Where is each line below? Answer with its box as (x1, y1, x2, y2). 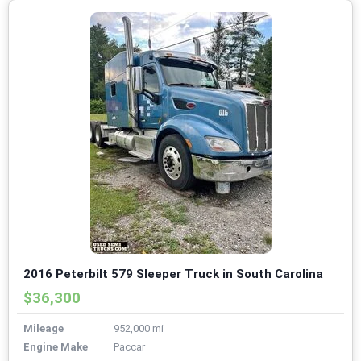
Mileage (23, 322, 64, 335)
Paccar (114, 341, 145, 354)
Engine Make (23, 341, 88, 354)
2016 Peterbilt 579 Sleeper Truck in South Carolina (23, 267, 323, 282)
